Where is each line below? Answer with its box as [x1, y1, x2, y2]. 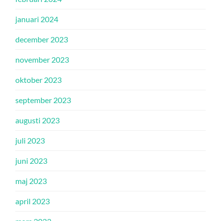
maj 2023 [15, 176, 47, 185]
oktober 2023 [15, 75, 62, 84]
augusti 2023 [15, 115, 60, 125]
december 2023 [15, 35, 69, 44]
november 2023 [15, 55, 70, 64]
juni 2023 [15, 156, 48, 165]
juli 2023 [15, 136, 45, 145]
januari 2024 [15, 14, 59, 24]
